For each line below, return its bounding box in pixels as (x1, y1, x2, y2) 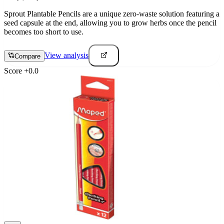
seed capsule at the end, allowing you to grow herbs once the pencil (4, 18, 216, 27)
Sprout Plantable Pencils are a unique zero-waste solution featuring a (4, 9, 219, 18)
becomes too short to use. (4, 27, 83, 36)
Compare (14, 52, 40, 60)
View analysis (44, 51, 88, 60)
